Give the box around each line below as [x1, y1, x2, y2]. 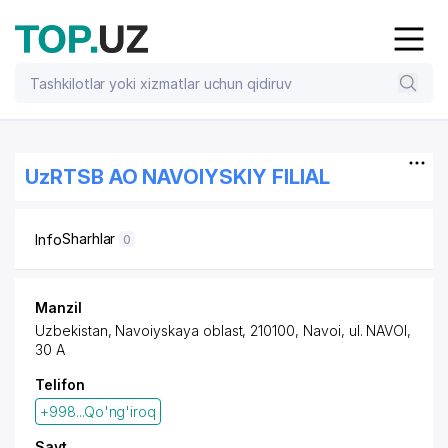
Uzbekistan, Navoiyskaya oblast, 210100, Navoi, [35, 322, 349, 339]
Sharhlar [61, 230, 120, 247]
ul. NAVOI [348, 322, 408, 339]
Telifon [35, 376, 85, 393]
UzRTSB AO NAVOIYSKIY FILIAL [25, 165, 330, 189]
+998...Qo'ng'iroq [40, 403, 157, 420]
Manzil [35, 299, 82, 316]
